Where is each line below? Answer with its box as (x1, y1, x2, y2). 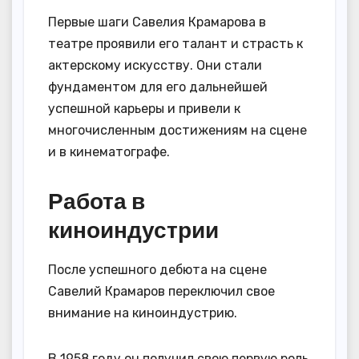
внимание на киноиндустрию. (48, 305, 237, 321)
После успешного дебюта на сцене (48, 262, 267, 278)
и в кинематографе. (48, 144, 170, 160)
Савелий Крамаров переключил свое (48, 284, 275, 300)
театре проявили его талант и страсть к (48, 36, 303, 52)
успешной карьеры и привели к (48, 101, 240, 117)
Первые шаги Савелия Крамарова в (48, 14, 266, 30)
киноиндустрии (48, 216, 219, 244)
